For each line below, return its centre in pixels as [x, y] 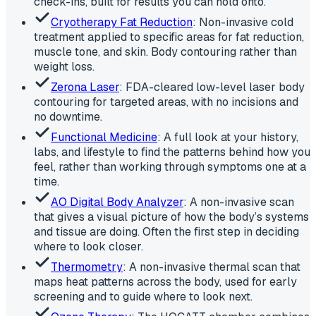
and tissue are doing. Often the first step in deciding [166, 232]
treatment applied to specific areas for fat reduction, [169, 37]
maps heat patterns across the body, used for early [165, 282]
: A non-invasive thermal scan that [212, 267]
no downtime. [68, 117]
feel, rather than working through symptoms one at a [170, 167]
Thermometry [87, 267]
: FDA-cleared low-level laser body [212, 87]
